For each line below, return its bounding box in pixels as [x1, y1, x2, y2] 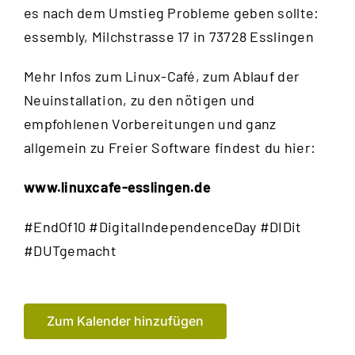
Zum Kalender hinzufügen [47, 313, 204, 329]
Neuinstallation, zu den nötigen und [24, 91, 255, 109]
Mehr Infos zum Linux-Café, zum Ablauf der [24, 67, 300, 85]
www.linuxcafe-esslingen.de [24, 178, 212, 196]
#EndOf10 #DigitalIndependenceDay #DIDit [24, 218, 302, 235]
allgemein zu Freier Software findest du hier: [24, 139, 316, 156]
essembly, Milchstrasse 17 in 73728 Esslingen [24, 28, 314, 45]
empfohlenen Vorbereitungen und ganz [24, 115, 277, 132]
